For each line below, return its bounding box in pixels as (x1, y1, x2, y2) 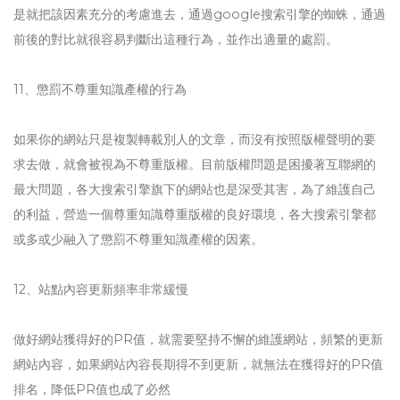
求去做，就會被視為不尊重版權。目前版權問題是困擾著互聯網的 (13, 156, 376, 172)
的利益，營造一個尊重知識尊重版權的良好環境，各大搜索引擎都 (13, 206, 376, 222)
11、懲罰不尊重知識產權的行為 (13, 81, 187, 97)
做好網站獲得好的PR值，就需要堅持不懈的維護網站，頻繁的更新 (13, 331, 383, 347)
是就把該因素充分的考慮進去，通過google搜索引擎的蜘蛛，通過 (13, 6, 386, 22)
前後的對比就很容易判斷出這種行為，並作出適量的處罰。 (13, 31, 338, 47)
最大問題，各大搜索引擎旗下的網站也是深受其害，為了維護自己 (13, 181, 376, 197)
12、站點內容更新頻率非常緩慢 (13, 281, 188, 297)
